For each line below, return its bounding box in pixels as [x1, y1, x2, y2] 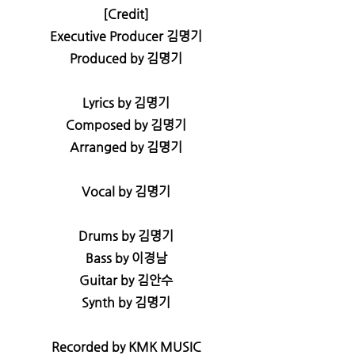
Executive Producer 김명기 [50, 29, 202, 44]
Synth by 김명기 [82, 295, 170, 310]
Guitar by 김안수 [79, 273, 173, 288]
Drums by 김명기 [78, 228, 174, 243]
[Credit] [103, 6, 149, 21]
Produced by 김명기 [70, 51, 182, 66]
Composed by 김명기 [66, 117, 186, 132]
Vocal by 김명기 [82, 184, 170, 199]
